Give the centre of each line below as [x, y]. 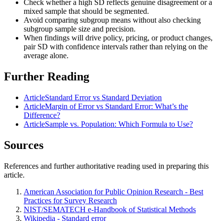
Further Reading [47, 76]
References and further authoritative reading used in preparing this [106, 166]
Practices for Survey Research [70, 200]
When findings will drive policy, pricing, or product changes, [118, 38]
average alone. [46, 56]
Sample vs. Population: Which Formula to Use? [119, 124]
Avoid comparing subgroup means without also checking [112, 20]
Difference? [42, 115]
